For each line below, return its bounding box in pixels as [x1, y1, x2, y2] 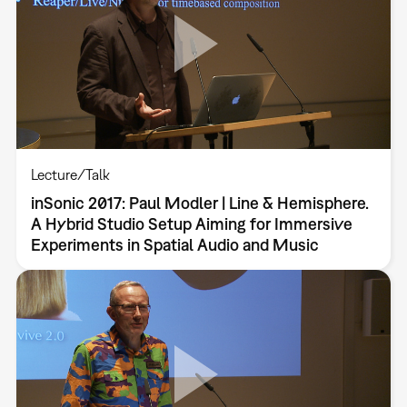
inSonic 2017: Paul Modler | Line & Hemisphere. [30, 193, 369, 213]
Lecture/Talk [30, 165, 110, 183]
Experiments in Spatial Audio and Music [30, 234, 319, 254]
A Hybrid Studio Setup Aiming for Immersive [30, 213, 352, 233]
